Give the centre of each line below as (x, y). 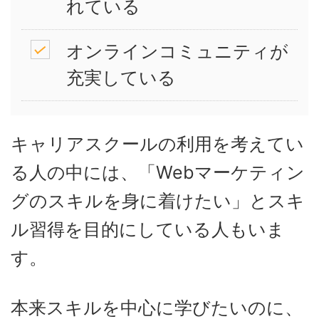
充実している (121, 78)
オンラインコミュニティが (177, 52)
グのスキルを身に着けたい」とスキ (158, 200)
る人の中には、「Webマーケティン (158, 172)
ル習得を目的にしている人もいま (148, 229)
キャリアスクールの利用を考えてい (157, 143)
